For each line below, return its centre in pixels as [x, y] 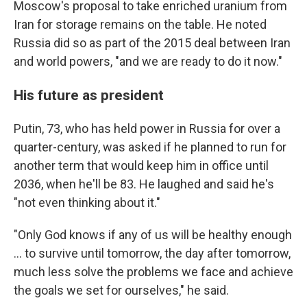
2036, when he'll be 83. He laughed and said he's [144, 184]
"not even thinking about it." [87, 202]
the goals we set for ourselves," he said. [121, 290]
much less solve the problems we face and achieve [153, 272]
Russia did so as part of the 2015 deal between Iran [152, 43]
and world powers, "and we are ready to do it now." [148, 61]
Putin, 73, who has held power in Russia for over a [147, 128]
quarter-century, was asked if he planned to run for [150, 147]
